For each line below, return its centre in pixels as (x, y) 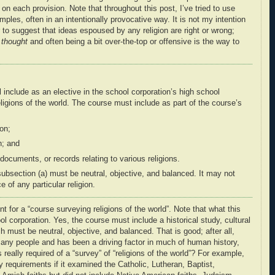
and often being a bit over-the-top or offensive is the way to (134, 41)
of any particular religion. (50, 184)
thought (14, 41)
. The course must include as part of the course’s (154, 103)
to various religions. (144, 159)
